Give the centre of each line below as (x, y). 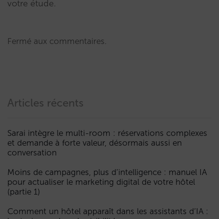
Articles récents (45, 103)
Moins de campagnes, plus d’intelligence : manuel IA (107, 172)
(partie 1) (24, 192)
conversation (32, 153)
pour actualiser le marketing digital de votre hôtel (101, 182)
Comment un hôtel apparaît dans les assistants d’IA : (108, 211)
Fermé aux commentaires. (57, 41)
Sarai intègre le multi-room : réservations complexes (107, 133)
